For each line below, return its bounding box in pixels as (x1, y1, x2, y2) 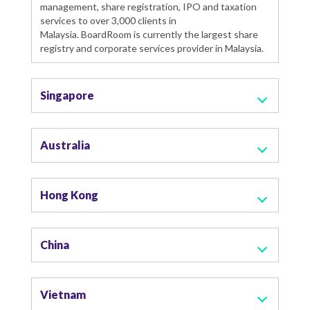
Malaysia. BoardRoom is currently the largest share (40, 28, 258, 40)
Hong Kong (40, 188, 98, 201)
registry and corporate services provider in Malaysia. (40, 42, 264, 54)
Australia (40, 138, 90, 152)
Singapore (40, 88, 94, 102)
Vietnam (40, 287, 86, 301)
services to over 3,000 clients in (40, 14, 176, 26)
